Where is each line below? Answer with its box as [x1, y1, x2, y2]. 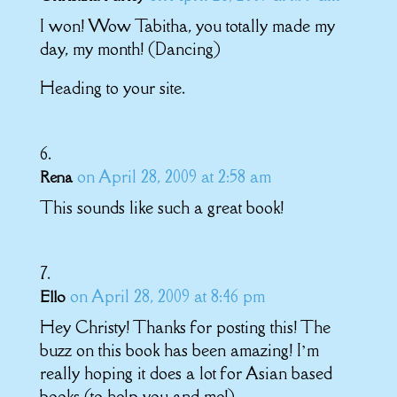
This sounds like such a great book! [39, 197, 284, 218]
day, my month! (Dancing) [39, 38, 221, 59]
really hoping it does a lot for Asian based [39, 362, 332, 384]
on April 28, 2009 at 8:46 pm [69, 285, 265, 307]
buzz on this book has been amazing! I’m [39, 339, 319, 361]
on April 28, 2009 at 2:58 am [76, 166, 271, 187]
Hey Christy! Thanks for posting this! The [39, 316, 331, 338]
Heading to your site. [39, 77, 185, 98]
